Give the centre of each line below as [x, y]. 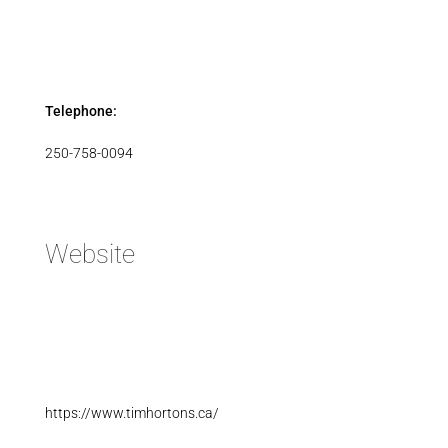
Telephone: [80, 111]
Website [89, 254]
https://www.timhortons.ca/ [131, 412]
